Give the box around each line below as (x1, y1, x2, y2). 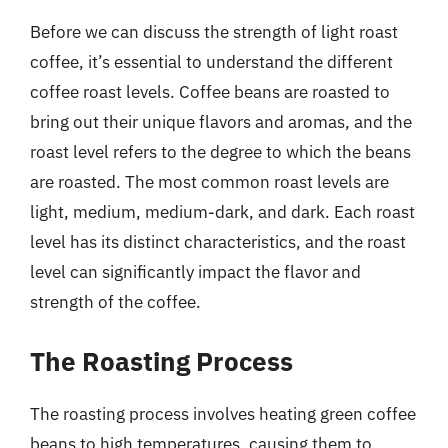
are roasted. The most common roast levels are (30, 171, 389, 193)
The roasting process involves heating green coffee (30, 402, 416, 425)
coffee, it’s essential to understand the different (30, 51, 393, 73)
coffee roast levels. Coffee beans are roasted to (30, 81, 390, 103)
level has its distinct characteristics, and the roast (30, 231, 406, 253)
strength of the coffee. (30, 291, 201, 313)
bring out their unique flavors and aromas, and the (30, 111, 412, 133)
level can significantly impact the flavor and (30, 261, 361, 283)
